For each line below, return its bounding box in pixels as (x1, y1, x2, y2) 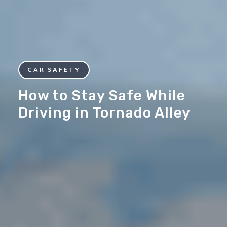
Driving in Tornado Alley (18, 104, 191, 121)
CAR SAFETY (27, 65, 81, 73)
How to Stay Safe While (18, 87, 185, 104)
